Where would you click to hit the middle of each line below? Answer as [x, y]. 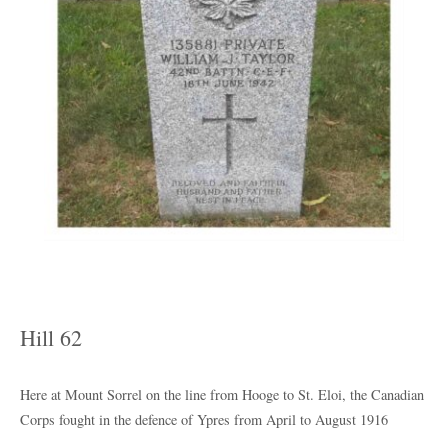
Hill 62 [51, 338]
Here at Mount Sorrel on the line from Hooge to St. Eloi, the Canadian [222, 395]
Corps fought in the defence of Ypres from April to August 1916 [204, 420]
